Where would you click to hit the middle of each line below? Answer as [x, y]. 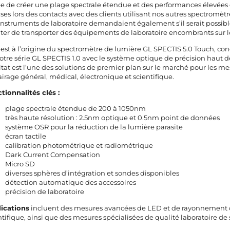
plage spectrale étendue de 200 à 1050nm [76, 109]
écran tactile [26, 136]
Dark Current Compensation [53, 155]
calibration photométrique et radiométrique [79, 146]
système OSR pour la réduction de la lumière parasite [94, 127]
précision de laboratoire [45, 192]
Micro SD [20, 164]
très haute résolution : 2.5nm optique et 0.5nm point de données [113, 118]
